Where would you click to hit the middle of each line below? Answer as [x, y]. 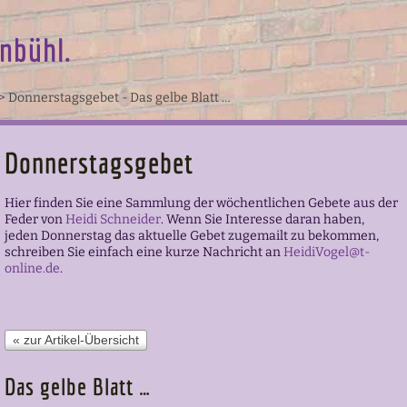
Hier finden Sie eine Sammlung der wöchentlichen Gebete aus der [201, 203]
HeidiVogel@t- [326, 252]
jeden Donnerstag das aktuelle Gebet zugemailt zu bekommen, [191, 236]
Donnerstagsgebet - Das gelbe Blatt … [119, 98]
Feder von [35, 219]
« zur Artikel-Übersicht [75, 340]
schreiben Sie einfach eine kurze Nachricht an [144, 252]
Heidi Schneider [113, 219]
